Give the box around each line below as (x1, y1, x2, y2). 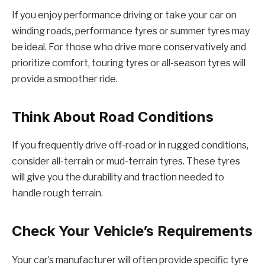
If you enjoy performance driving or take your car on (12, 9, 237, 21)
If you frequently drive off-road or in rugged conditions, (12, 140, 248, 151)
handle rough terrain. (12, 188, 103, 199)
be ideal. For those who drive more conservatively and (12, 41, 246, 53)
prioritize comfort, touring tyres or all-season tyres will (12, 57, 245, 69)
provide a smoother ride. (12, 73, 118, 85)
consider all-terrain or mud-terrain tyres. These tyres (12, 156, 240, 167)
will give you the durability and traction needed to (12, 172, 224, 183)
